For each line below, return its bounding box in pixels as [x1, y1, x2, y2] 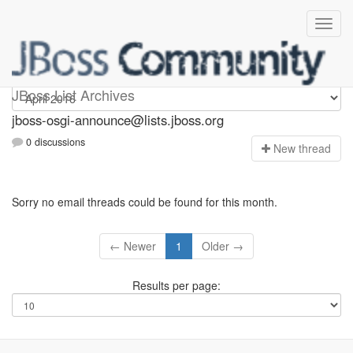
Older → [202, 238, 243, 255]
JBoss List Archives [12, 84, 135, 105]
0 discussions [23, 135, 85, 150]
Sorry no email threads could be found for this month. [12, 194, 277, 210]
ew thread [281, 140, 331, 157]
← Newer [110, 238, 156, 255]
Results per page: [132, 277, 221, 294]
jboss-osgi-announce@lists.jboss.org [12, 110, 224, 129]
